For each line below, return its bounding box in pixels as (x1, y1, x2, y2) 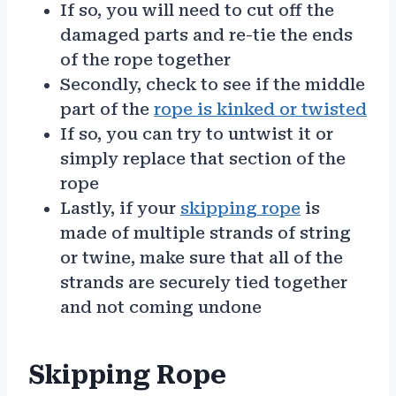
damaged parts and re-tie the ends (60, 25, 353, 44)
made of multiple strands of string (60, 223, 351, 242)
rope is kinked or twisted (154, 99, 367, 118)
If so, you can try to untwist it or (60, 124, 333, 143)
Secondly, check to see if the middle (60, 74, 365, 94)
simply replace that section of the (60, 148, 346, 168)
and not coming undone (60, 297, 262, 316)
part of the (60, 99, 154, 118)
